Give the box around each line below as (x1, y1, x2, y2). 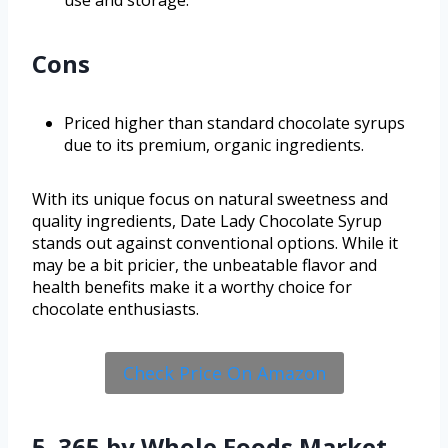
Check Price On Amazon (122, 360, 326, 385)
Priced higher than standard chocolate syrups (64, 111, 405, 134)
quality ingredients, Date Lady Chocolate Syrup (32, 209, 382, 232)
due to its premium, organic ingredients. (64, 133, 364, 156)
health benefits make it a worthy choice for (32, 275, 352, 298)
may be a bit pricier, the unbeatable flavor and (32, 253, 377, 276)
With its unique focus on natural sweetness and (32, 187, 388, 210)
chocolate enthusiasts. (32, 297, 199, 320)
